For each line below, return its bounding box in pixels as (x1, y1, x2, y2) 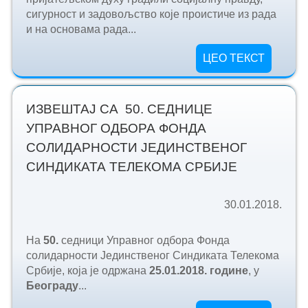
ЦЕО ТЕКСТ (203, 52, 265, 65)
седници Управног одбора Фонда (60, 234, 230, 246)
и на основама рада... (25, 23, 136, 36)
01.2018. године (164, 264, 248, 276)
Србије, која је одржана (25, 264, 149, 276)
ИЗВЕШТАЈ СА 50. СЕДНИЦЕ (25, 101, 212, 116)
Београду (25, 279, 78, 291)
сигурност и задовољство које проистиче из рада (25, 8, 276, 21)
